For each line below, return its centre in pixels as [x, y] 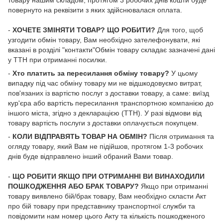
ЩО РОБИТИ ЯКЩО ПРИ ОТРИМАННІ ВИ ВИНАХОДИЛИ [109, 176]
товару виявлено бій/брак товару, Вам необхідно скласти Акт [107, 196]
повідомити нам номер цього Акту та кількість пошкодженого [107, 216]
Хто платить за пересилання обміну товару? [91, 73]
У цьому [183, 73]
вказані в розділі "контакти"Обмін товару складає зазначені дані [111, 50]
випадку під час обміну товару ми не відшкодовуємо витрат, [105, 83]
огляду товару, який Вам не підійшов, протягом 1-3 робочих [106, 146]
